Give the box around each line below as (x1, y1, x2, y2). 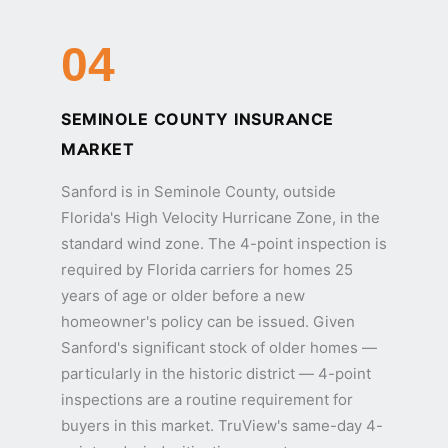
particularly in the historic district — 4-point (61, 364, 371, 383)
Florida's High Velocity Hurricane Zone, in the (61, 208, 380, 227)
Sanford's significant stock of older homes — (61, 338, 377, 357)
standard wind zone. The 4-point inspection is (61, 234, 387, 253)
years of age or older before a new (61, 286, 305, 305)
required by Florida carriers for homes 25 (61, 260, 353, 279)
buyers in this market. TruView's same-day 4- (61, 416, 383, 435)
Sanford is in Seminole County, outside (61, 182, 336, 201)
